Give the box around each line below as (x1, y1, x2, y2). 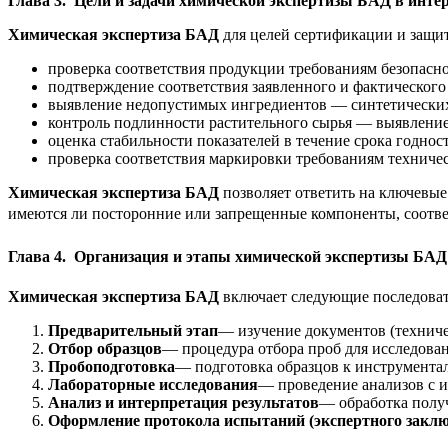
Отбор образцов (48, 339, 162, 357)
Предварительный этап (48, 321, 218, 339)
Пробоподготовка (48, 357, 175, 375)
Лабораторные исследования (48, 375, 258, 393)
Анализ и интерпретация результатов (48, 393, 319, 411)
